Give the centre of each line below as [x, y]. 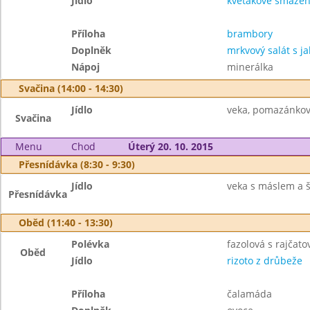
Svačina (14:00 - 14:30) [71, 88]
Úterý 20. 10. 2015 [170, 146]
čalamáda [249, 294]
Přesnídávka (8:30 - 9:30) [77, 164]
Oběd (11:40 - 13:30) [66, 222]
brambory [249, 34]
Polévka [91, 244]
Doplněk [92, 50]
